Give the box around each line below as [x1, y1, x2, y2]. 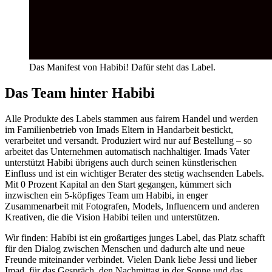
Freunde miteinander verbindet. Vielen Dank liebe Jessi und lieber [5, 254, 257, 265]
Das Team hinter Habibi [5, 84, 155, 101]
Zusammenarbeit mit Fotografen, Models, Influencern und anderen [5, 200, 259, 211]
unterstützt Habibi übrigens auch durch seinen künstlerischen [5, 157, 237, 168]
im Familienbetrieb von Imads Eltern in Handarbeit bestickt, [5, 124, 233, 135]
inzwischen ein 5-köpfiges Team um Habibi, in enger [5, 189, 208, 200]
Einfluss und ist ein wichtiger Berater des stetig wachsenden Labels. [5, 168, 264, 178]
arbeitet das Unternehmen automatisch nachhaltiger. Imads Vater [5, 146, 250, 157]
